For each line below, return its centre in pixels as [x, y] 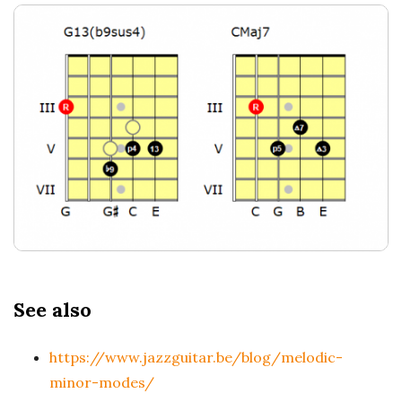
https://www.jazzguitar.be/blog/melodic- [196, 357]
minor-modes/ [102, 382]
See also [52, 309]
